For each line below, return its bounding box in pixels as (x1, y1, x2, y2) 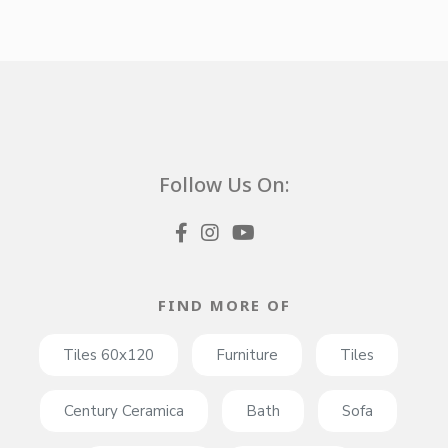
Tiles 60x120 (62, 344, 154, 365)
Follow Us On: (158, 171, 290, 199)
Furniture (215, 344, 278, 365)
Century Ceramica (63, 400, 184, 421)
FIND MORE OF (157, 294, 291, 315)
